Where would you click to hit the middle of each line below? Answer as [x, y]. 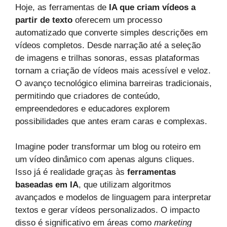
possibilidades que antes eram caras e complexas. [111, 121]
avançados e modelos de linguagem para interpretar [113, 198]
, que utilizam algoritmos [125, 185]
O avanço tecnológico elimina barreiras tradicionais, [113, 83]
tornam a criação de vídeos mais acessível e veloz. [113, 70]
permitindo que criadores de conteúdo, [88, 96]
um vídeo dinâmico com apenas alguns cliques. [105, 160]
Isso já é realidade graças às [71, 172]
